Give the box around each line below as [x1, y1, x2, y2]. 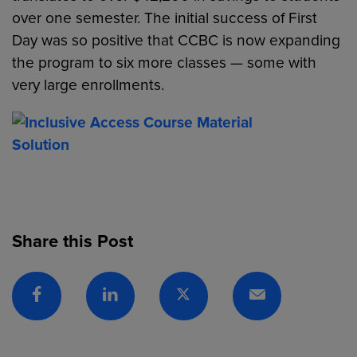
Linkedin [108, 294, 152, 309]
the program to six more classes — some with [12, 53, 317, 73]
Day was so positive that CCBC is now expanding [12, 31, 341, 51]
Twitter [182, 294, 216, 309]
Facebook [35, 294, 86, 309]
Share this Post [12, 230, 134, 253]
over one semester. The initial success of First [12, 9, 318, 29]
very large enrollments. [12, 76, 165, 96]
